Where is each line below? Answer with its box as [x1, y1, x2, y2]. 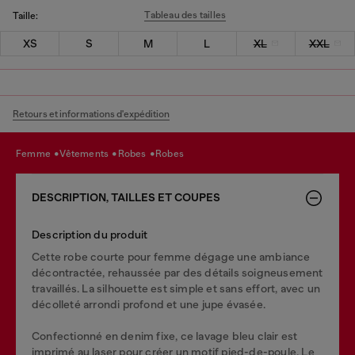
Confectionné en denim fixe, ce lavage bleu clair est [32, 329, 298, 342]
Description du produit [32, 227, 148, 241]
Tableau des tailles [144, 10, 227, 21]
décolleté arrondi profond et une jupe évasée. [32, 297, 265, 311]
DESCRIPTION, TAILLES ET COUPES [32, 190, 220, 204]
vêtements [65, 148, 111, 159]
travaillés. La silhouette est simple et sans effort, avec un [32, 281, 321, 295]
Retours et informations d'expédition [13, 108, 170, 120]
